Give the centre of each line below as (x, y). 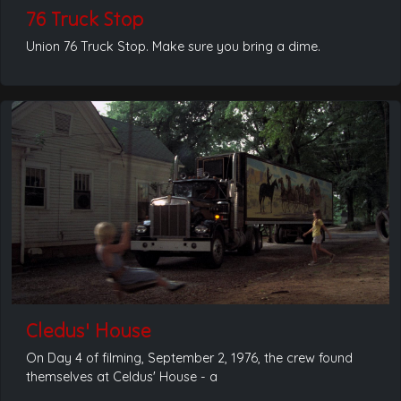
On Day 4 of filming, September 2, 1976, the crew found (189, 358)
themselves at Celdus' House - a (122, 376)
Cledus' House (89, 330)
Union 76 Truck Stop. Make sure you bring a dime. (173, 47)
